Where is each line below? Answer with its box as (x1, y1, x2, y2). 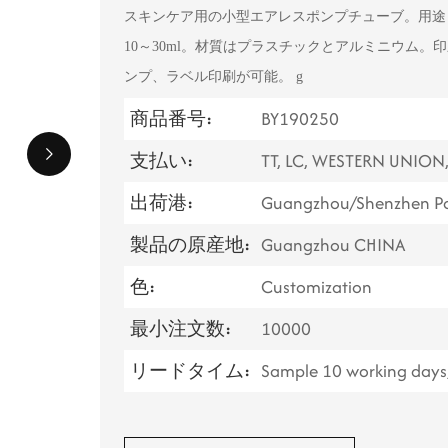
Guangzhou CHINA (261, 232, 407, 258)
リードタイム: (130, 358, 251, 384)
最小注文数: (130, 316, 232, 342)
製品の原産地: (130, 232, 251, 258)
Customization (261, 274, 373, 300)
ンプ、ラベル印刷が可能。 (124, 69, 297, 85)
